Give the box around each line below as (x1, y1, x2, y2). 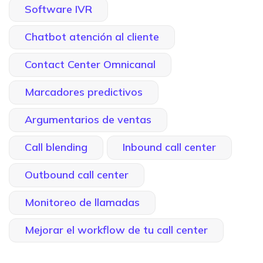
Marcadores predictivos (25, 85, 143, 99)
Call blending (25, 140, 87, 154)
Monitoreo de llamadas (25, 195, 140, 209)
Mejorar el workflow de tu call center (25, 222, 208, 237)
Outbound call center (25, 167, 129, 181)
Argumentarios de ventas (25, 112, 151, 126)
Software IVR (25, 2, 92, 16)
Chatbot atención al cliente (25, 29, 159, 43)
